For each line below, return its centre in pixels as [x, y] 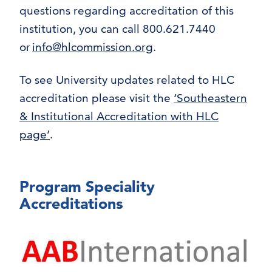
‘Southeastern [210, 98]
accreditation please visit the [97, 98]
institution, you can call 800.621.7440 [117, 29]
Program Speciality [87, 186]
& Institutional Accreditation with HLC [119, 117]
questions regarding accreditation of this [127, 11]
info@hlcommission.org [93, 47]
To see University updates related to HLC [127, 80]
